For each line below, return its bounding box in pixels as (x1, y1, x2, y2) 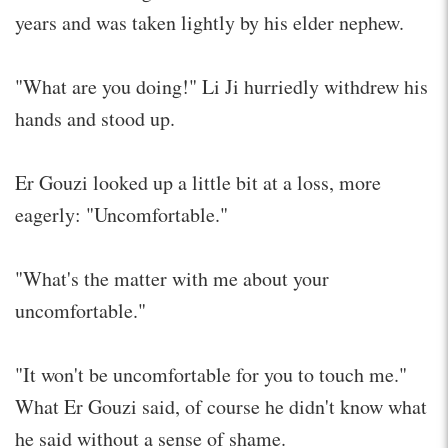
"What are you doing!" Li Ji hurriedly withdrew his (15, 72, 428, 100)
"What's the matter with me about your (15, 264, 329, 292)
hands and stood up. (15, 104, 175, 132)
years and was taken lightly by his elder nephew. (15, 8, 404, 36)
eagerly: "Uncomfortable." (15, 200, 228, 228)
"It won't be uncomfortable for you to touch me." (15, 360, 407, 388)
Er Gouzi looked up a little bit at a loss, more (15, 168, 381, 196)
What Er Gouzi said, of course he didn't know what (15, 392, 427, 420)
